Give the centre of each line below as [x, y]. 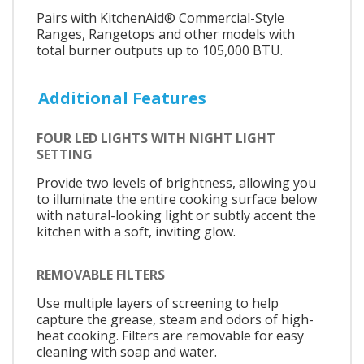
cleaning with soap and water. [127, 352]
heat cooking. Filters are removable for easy [170, 336]
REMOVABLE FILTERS [101, 275]
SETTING [65, 154]
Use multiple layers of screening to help [158, 303]
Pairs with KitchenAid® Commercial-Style [160, 17]
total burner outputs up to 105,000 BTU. [160, 50]
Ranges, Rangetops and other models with [166, 34]
